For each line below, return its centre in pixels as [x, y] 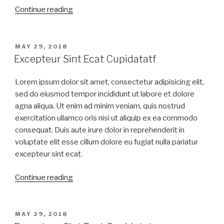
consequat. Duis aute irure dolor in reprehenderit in [100, 130]
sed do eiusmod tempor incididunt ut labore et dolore [105, 94]
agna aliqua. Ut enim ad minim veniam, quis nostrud [100, 106]
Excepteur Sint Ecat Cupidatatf [85, 59]
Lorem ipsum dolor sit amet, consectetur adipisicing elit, [109, 82]
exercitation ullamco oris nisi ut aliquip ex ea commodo [106, 118]
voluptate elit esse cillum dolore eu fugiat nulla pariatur [106, 142]
